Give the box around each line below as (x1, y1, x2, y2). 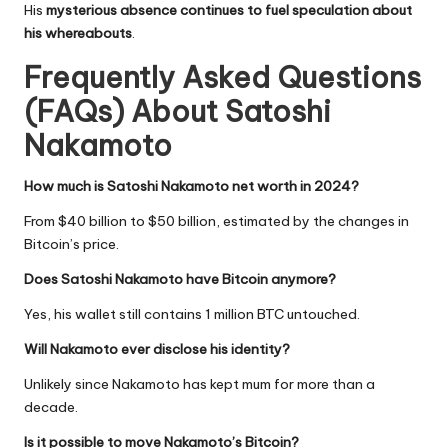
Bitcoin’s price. (24, 234, 119, 253)
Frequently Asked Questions (24, 58, 421, 96)
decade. (24, 397, 78, 416)
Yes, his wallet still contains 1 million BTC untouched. (24, 304, 360, 323)
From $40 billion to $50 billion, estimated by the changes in (24, 211, 409, 230)
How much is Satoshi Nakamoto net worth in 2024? (24, 176, 359, 195)
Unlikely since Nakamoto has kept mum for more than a (24, 374, 375, 393)
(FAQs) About (24, 92, 218, 130)
